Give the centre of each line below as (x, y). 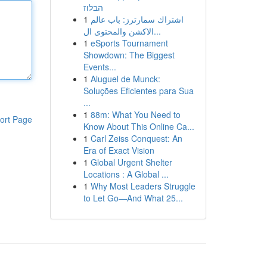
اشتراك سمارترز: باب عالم (137, 19)
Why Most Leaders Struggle (143, 186)
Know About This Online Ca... (139, 126)
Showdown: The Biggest (129, 55)
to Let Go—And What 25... (133, 198)
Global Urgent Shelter (131, 162)
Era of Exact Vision (119, 150)
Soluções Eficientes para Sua (138, 91)
